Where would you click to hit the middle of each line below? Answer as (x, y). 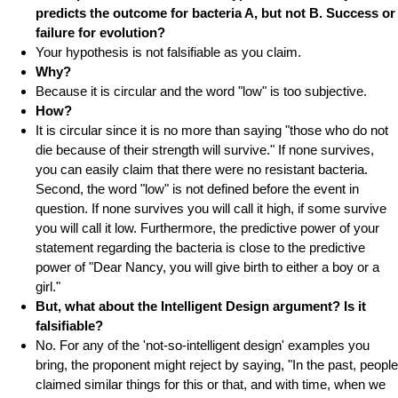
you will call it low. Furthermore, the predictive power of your (207, 228)
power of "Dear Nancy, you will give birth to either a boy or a (207, 267)
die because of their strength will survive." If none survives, (205, 150)
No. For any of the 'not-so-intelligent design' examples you (203, 346)
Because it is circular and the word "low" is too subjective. (201, 92)
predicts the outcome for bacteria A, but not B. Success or (215, 13)
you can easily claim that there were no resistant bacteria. (202, 170)
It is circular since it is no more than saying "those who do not (212, 131)
